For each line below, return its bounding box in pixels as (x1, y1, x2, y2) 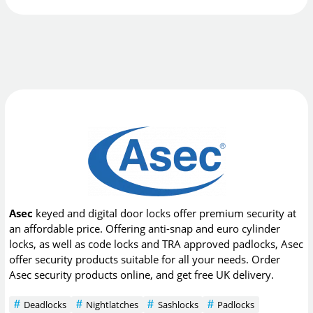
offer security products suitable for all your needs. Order (9, 252, 281, 267)
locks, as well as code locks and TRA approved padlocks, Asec (9, 237, 304, 252)
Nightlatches (85, 298, 138, 311)
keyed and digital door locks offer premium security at (33, 206, 297, 221)
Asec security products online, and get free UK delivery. (9, 268, 275, 282)
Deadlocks (24, 298, 67, 311)
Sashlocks (157, 298, 198, 311)
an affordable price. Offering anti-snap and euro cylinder (9, 221, 281, 236)
